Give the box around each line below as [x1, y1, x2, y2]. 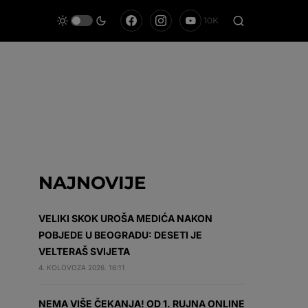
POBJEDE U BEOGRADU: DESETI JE [38, 229, 202, 241]
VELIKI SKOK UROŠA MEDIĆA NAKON [38, 212, 212, 224]
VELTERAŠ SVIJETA [38, 245, 130, 257]
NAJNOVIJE [38, 172, 146, 194]
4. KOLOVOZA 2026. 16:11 [38, 263, 125, 272]
